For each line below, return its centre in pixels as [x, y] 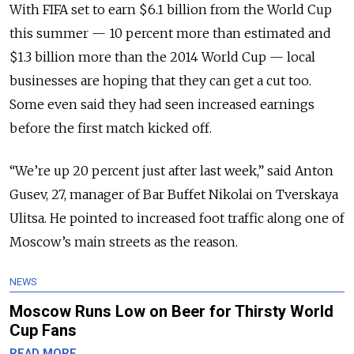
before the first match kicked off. [111, 128]
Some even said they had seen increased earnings [162, 104]
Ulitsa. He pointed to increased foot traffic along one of [177, 218]
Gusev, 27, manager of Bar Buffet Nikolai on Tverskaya [174, 194]
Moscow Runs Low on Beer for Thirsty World [171, 311]
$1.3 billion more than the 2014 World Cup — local [162, 57]
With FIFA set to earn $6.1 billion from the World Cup [171, 9]
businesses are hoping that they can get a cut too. [160, 81]
